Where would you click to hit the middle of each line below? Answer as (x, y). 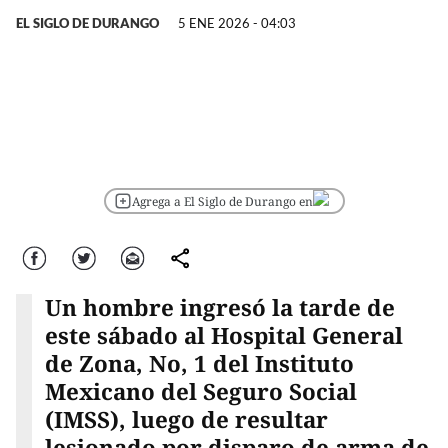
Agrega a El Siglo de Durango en (222, 201)
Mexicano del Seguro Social (200, 392)
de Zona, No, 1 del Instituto (199, 364)
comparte (184, 257)
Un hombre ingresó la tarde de (219, 308)
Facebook (39, 257)
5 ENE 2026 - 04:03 (237, 23)
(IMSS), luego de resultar (186, 420)
